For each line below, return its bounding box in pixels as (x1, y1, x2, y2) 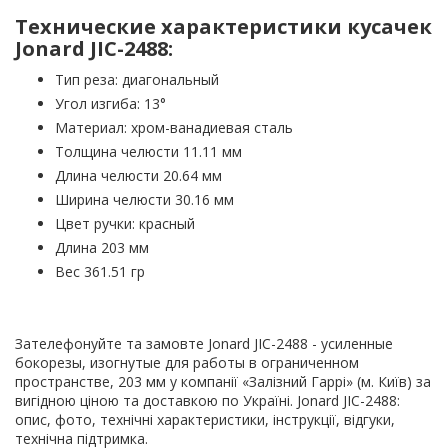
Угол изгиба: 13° (55, 94, 166, 114)
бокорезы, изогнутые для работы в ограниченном (15, 353, 359, 373)
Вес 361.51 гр (55, 262, 145, 282)
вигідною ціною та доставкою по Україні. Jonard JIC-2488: (15, 391, 400, 411)
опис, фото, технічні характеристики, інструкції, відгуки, (15, 410, 395, 430)
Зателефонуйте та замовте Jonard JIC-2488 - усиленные (15, 334, 393, 354)
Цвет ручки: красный (55, 214, 195, 234)
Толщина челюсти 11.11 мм (55, 142, 242, 162)
